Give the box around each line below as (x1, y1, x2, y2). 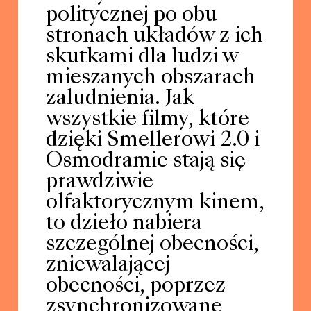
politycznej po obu (45, 6, 217, 26)
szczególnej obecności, (45, 235, 259, 255)
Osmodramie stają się (45, 151, 246, 171)
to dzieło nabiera (45, 214, 202, 234)
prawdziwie (45, 172, 153, 192)
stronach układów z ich (45, 26, 263, 47)
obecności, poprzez (45, 276, 226, 296)
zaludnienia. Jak (45, 89, 194, 109)
